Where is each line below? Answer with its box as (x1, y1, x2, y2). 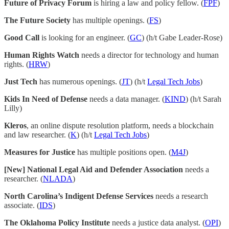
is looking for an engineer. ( (39, 33, 130, 42)
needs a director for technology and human (79, 51, 219, 60)
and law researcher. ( (4, 130, 71, 140)
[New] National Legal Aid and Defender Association (4, 165, 183, 174)
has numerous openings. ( (37, 77, 122, 86)
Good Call (4, 33, 39, 42)
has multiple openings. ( (71, 16, 149, 25)
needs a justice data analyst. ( (110, 218, 205, 227)
